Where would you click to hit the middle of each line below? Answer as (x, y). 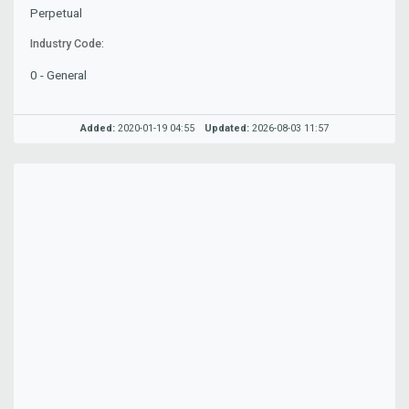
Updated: (226, 129)
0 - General (59, 74)
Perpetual (57, 13)
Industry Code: (68, 44)
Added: (98, 129)
